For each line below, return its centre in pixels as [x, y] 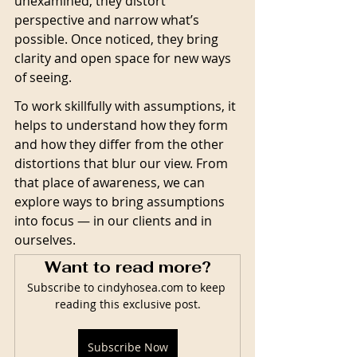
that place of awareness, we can [111, 183]
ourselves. [45, 240]
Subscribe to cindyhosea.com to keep [127, 288]
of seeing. [43, 78]
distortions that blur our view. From [123, 164]
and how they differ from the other [121, 145]
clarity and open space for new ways [124, 59]
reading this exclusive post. [127, 304]
